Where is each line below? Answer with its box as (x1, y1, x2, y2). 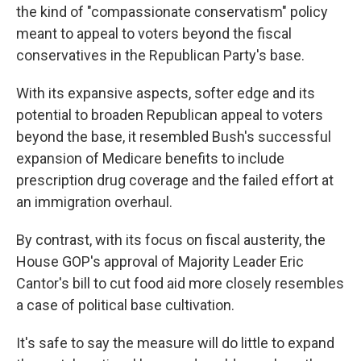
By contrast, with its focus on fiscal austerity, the (16, 231, 326, 249)
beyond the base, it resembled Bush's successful (16, 128, 331, 146)
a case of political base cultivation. (16, 297, 234, 314)
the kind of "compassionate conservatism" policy (16, 3, 328, 21)
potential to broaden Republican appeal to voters (16, 106, 323, 124)
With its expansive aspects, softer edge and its (16, 85, 315, 102)
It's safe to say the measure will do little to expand (16, 334, 334, 352)
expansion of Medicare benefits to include (16, 150, 284, 168)
